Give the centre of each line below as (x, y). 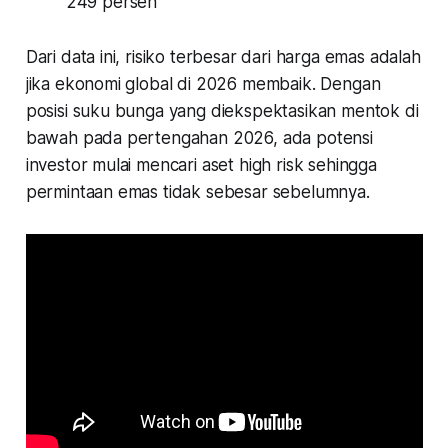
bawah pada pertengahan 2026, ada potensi (199, 137)
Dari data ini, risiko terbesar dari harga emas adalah (223, 56)
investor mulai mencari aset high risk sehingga (201, 164)
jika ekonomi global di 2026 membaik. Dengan (203, 83)
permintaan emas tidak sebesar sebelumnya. (197, 191)
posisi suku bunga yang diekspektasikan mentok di (222, 110)
